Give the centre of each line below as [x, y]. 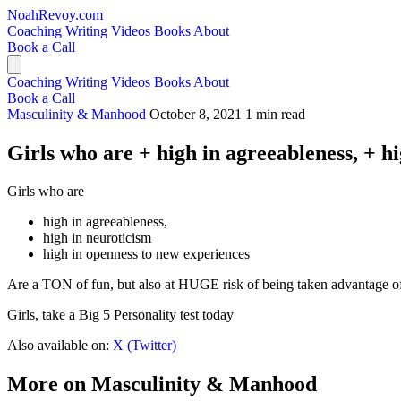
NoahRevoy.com [55, 15]
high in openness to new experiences [146, 253]
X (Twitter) [145, 345]
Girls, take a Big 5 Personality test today [120, 314]
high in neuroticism [97, 237]
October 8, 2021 [196, 114]
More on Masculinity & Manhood [162, 384]
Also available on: [60, 345]
